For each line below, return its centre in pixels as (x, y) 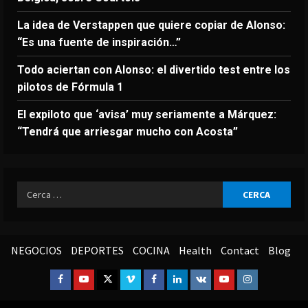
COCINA (151, 251)
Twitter (120, 279)
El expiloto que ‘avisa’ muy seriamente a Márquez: (147, 115)
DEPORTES (97, 251)
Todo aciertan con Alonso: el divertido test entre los (154, 70)
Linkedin (195, 279)
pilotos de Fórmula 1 (70, 87)
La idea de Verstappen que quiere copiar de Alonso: (151, 25)
